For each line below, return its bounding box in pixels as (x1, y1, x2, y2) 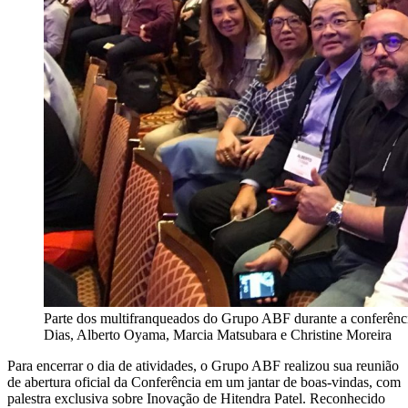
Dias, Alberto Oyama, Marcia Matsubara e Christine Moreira (44, 327, 392, 343)
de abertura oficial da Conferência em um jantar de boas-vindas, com (7, 374, 401, 391)
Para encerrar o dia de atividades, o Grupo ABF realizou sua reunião (7, 358, 399, 374)
